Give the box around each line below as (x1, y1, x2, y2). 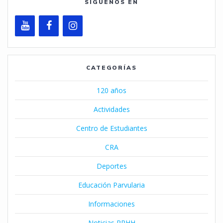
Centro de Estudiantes (76, 123, 147, 133)
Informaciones (88, 199, 135, 209)
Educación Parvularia (78, 180, 145, 190)
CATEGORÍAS (86, 64, 137, 72)
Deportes (96, 161, 127, 171)
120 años (97, 86, 126, 96)
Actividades (93, 105, 130, 114)
